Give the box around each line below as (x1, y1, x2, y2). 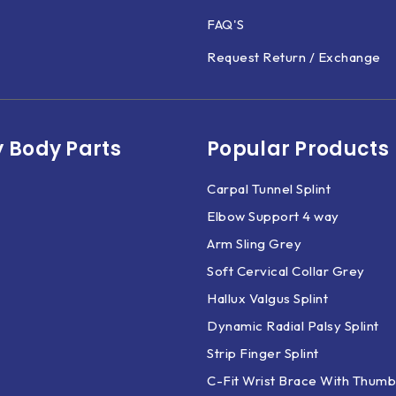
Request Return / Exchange (207, 49, 381, 65)
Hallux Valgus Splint (207, 290, 328, 307)
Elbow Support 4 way (207, 208, 339, 225)
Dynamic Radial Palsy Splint (207, 317, 379, 334)
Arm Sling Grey (207, 235, 301, 252)
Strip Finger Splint (207, 345, 319, 362)
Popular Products (207, 135, 389, 163)
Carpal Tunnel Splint (207, 180, 331, 197)
